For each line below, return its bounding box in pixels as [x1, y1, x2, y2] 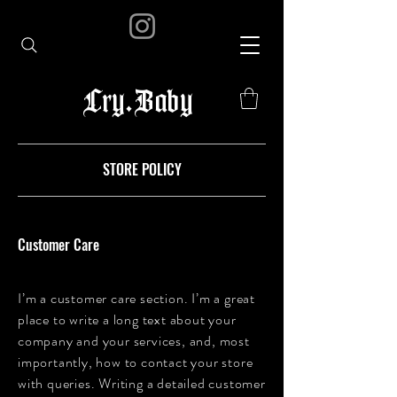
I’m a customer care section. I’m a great [18, 287, 256, 308]
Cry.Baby [82, 89, 195, 117]
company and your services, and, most [18, 330, 250, 351]
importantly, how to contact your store [18, 351, 253, 372]
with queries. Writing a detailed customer [18, 372, 266, 393]
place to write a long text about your [18, 308, 237, 330]
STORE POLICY [102, 158, 182, 180]
